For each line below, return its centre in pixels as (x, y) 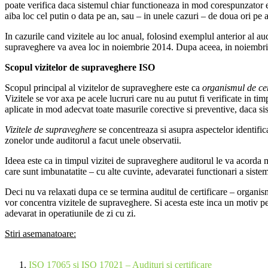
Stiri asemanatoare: (40, 234)
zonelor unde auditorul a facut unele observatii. (93, 141)
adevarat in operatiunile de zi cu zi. (70, 214)
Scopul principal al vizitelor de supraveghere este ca (103, 88)
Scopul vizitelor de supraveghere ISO (80, 68)
